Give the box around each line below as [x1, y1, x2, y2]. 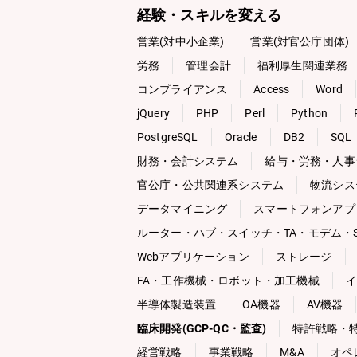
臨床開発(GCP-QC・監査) [137, 322, 267, 335]
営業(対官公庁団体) [250, 35, 350, 48]
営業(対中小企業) [137, 35, 225, 48]
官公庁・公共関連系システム [137, 178, 284, 191]
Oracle [224, 131, 257, 143]
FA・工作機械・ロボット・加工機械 [137, 274, 320, 287]
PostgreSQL [137, 131, 198, 143]
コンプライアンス [137, 83, 228, 96]
